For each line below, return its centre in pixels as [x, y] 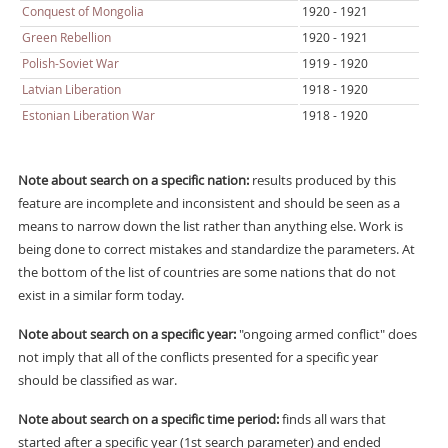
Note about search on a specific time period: [148, 419]
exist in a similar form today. [100, 295]
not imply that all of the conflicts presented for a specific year [197, 357]
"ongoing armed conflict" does [326, 334]
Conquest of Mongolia [82, 11]
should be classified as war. [97, 380]
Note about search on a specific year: [126, 334]
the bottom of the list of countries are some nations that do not [206, 272]
